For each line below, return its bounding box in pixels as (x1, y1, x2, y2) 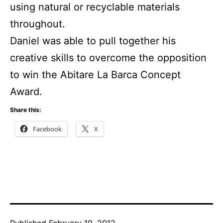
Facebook (33, 124, 62, 134)
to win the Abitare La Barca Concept (10, 69, 181, 81)
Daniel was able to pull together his (10, 35, 176, 47)
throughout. (10, 18, 65, 30)
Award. (10, 86, 42, 98)
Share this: (10, 106, 41, 114)
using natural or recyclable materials (10, 1, 180, 13)
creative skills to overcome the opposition (10, 52, 207, 64)
